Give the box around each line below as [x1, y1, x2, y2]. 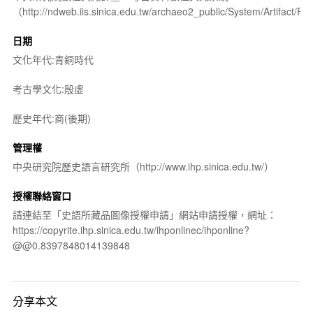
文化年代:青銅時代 [12, 52, 94, 66]
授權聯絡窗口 [12, 188, 71, 203]
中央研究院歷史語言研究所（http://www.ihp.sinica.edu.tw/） [12, 159, 274, 173]
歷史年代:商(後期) [12, 110, 91, 125]
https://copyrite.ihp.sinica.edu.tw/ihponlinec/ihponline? [12, 222, 249, 237]
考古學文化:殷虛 [12, 81, 84, 96]
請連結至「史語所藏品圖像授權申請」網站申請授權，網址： [12, 207, 277, 221]
